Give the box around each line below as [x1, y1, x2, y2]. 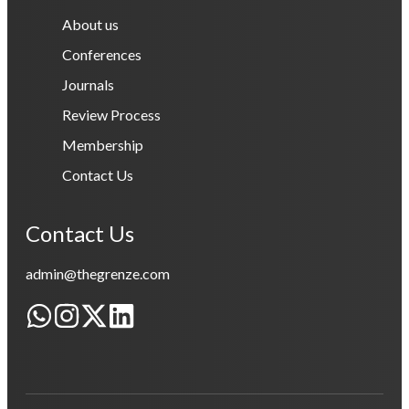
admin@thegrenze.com [26, 265, 170, 283]
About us [62, 16, 119, 34]
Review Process [62, 106, 161, 124]
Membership [62, 136, 143, 154]
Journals [62, 76, 114, 94]
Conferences [62, 46, 142, 64]
